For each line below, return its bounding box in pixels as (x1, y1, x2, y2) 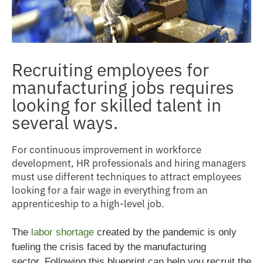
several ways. (12, 109, 118, 134)
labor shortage (31, 226, 94, 238)
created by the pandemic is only (94, 226, 237, 238)
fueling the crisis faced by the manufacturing (12, 241, 206, 252)
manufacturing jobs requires (12, 73, 234, 99)
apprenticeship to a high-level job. (12, 195, 164, 210)
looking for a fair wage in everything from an (12, 182, 208, 197)
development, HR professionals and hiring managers (12, 155, 246, 170)
